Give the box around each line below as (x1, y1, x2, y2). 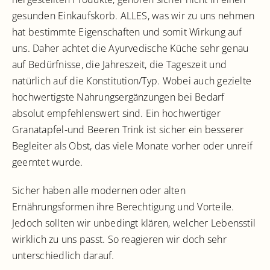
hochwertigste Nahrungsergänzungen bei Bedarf (12, 90, 225, 104)
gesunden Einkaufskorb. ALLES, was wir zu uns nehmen (12, 9, 255, 22)
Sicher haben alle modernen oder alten (12, 184, 186, 197)
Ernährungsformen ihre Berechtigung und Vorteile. (12, 200, 234, 213)
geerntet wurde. (12, 155, 83, 169)
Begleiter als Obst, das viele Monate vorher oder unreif (12, 139, 253, 152)
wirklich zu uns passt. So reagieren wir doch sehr (12, 233, 227, 246)
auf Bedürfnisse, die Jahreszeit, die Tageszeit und (12, 58, 227, 71)
